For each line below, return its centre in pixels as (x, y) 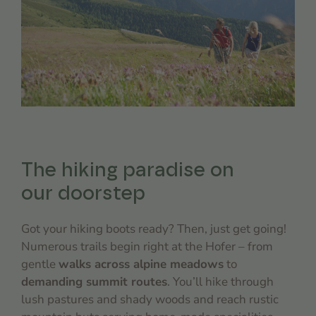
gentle (40, 264)
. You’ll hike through (220, 282)
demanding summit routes (94, 282)
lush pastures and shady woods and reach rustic (150, 299)
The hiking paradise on (128, 171)
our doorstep (83, 194)
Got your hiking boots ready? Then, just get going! (154, 229)
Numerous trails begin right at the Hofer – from (147, 247)
